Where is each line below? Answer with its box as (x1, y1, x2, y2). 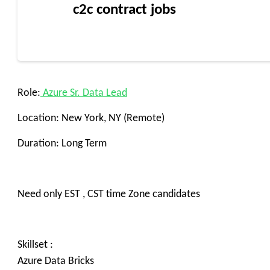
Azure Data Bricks (17, 256, 94, 267)
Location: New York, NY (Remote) (17, 113, 165, 124)
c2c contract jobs (73, 2, 176, 17)
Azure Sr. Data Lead (40, 87, 127, 99)
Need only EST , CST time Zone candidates (17, 189, 200, 200)
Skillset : (17, 239, 53, 251)
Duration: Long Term (17, 138, 107, 149)
